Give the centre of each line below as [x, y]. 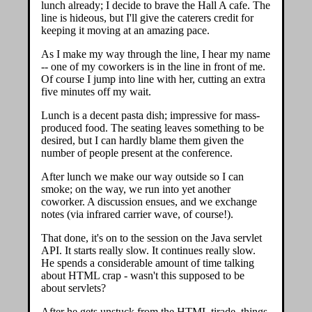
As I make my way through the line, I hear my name [156, 54]
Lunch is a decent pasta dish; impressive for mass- [150, 115]
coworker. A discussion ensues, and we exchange [149, 202]
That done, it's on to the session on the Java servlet [151, 238]
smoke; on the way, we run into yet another [136, 189]
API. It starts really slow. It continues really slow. [148, 250]
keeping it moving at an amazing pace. [125, 30]
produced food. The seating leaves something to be [153, 128]
